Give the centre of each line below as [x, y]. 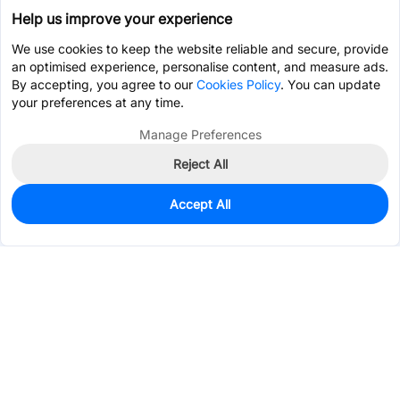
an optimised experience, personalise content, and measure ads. [200, 67]
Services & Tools [58, 380]
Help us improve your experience [122, 19]
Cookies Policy [238, 84]
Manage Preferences [200, 134]
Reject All [200, 164]
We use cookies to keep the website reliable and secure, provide [200, 49]
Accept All [200, 204]
